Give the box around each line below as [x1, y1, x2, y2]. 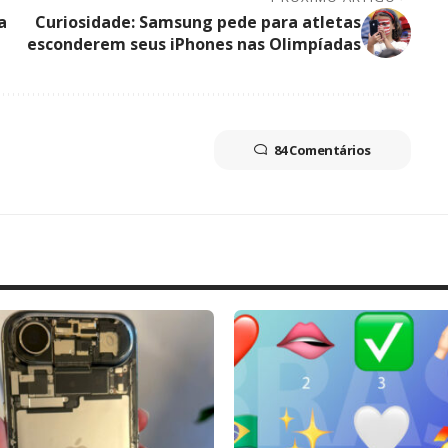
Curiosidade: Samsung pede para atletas [34, 10, 361, 33]
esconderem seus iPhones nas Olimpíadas [26, 32, 361, 55]
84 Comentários [273, 140, 371, 159]
